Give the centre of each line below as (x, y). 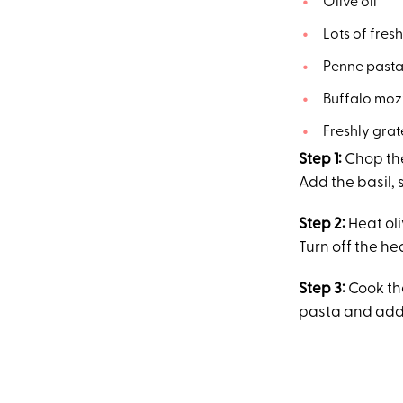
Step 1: (322, 159)
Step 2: (323, 224)
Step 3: (323, 289)
